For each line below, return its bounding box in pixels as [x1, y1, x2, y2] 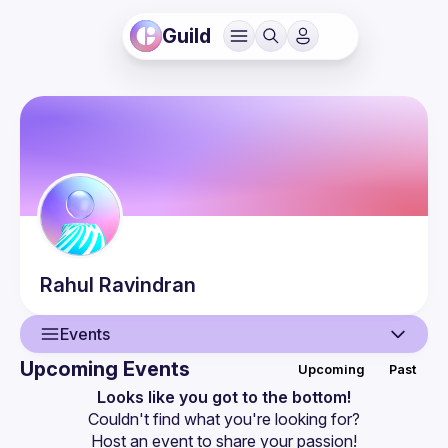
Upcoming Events [20, 357, 190, 381]
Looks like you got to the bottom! [97, 387, 351, 407]
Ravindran [99, 273, 196, 297]
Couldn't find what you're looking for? [88, 409, 360, 429]
